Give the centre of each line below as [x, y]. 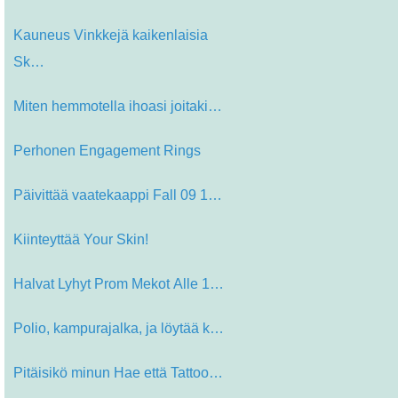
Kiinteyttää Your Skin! [83, 240]
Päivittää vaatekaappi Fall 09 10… [215, 195]
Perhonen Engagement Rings [107, 151]
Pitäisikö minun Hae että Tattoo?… [216, 373]
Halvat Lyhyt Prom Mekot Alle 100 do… [217, 284]
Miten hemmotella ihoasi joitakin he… [215, 107]
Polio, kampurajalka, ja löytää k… [119, 329]
